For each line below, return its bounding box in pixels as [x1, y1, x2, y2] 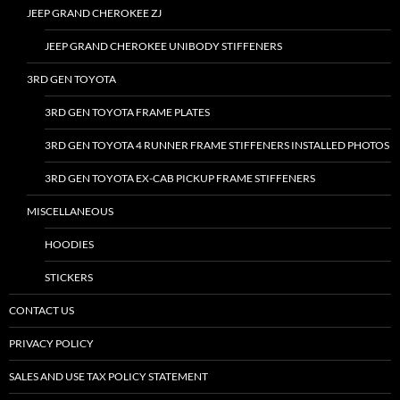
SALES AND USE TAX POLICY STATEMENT [9, 370, 208, 383]
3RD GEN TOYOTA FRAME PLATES [45, 105, 210, 119]
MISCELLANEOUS [27, 204, 113, 218]
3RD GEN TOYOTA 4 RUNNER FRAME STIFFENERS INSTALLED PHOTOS [45, 138, 389, 152]
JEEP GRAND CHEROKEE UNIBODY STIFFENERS [45, 39, 282, 53]
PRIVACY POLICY [9, 337, 94, 350]
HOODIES [45, 237, 94, 251]
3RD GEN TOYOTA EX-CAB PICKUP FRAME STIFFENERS [45, 171, 315, 185]
